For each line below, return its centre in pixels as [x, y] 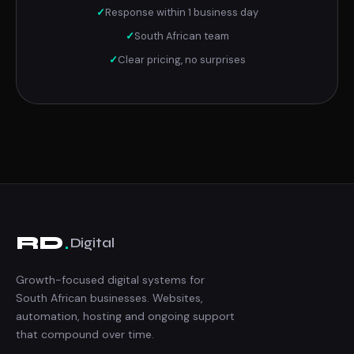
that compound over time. [85, 334]
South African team [181, 36]
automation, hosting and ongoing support [125, 316]
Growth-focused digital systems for [110, 280]
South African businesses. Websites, [109, 298]
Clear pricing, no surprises [181, 60]
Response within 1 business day [181, 12]
